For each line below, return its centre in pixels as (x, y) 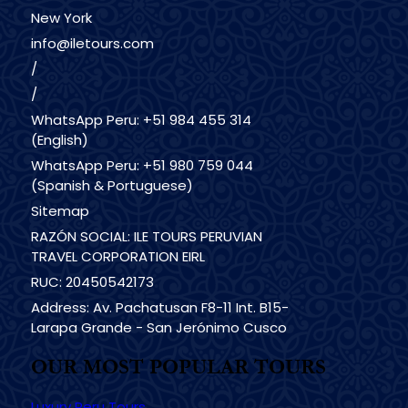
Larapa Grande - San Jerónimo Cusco (158, 328)
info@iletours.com (92, 44)
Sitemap (60, 211)
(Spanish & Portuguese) (112, 186)
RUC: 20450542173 (92, 282)
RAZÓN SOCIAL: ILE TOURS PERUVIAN (146, 237)
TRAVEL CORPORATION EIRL (117, 257)
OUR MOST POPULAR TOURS (178, 367)
